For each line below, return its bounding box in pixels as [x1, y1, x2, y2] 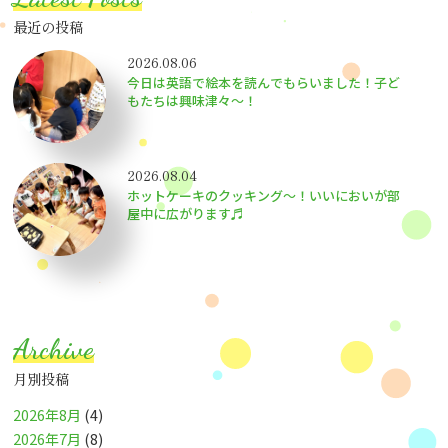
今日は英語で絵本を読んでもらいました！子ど [127, 73, 401, 93]
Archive [13, 332, 95, 367]
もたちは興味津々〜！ [127, 91, 258, 111]
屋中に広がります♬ [127, 204, 245, 224]
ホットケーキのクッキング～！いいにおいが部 [127, 186, 401, 206]
